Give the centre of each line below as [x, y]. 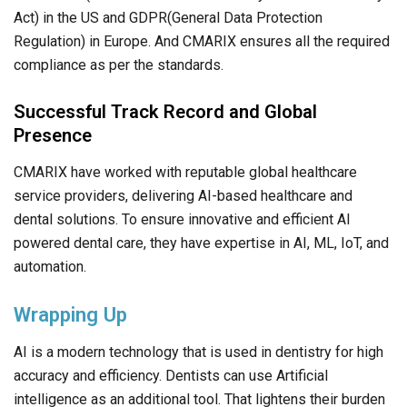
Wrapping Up [70, 315]
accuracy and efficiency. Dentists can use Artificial [171, 376]
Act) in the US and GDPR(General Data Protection [168, 18]
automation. [50, 267]
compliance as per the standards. [119, 65]
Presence [53, 136]
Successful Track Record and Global [165, 112]
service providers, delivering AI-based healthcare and [183, 196]
